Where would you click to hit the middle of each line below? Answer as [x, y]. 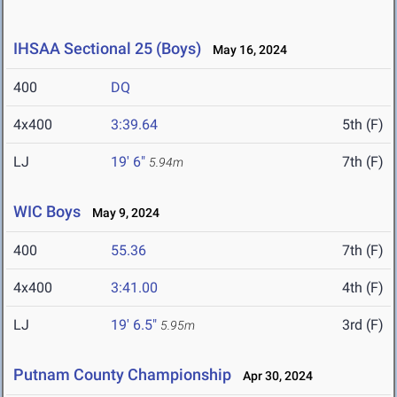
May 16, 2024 [246, 50]
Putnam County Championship [122, 375]
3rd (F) [363, 325]
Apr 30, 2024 [274, 376]
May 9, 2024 [122, 213]
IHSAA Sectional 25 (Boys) [107, 49]
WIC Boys [47, 212]
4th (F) [363, 288]
